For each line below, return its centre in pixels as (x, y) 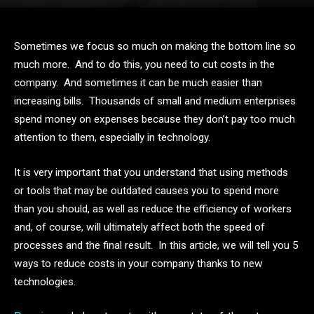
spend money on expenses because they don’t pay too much (155, 119)
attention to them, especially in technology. (112, 137)
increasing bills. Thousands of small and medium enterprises (155, 101)
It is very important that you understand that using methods (151, 172)
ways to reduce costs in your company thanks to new (138, 263)
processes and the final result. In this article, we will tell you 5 (156, 245)
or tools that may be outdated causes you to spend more (146, 190)
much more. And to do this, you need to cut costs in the (144, 64)
